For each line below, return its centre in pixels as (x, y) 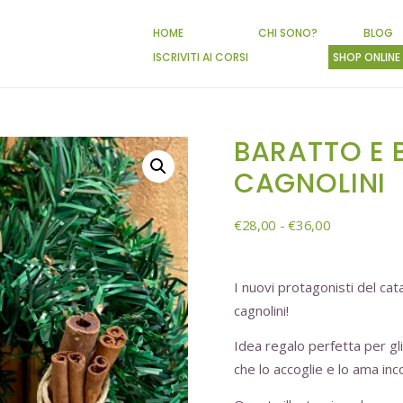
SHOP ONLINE (367, 57)
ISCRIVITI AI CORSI (201, 57)
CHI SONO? (288, 32)
